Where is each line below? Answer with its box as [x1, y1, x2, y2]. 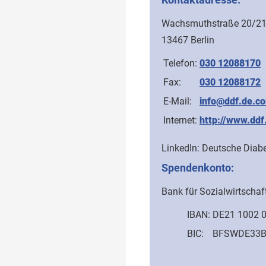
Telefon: [163, 57, 197, 69]
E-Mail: [163, 95, 192, 107]
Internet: [163, 114, 197, 126]
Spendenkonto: [161, 161, 234, 174]
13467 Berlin [161, 34, 214, 46]
